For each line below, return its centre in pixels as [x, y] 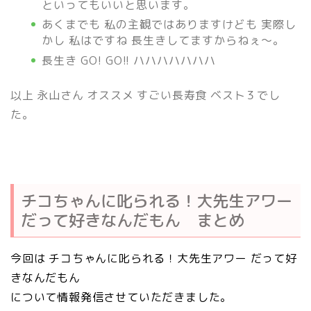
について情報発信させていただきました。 [121, 297]
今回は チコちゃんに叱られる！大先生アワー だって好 [154, 259]
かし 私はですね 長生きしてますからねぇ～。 [163, 41]
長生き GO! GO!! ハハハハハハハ [129, 61]
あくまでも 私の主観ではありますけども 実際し [169, 25]
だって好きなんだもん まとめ [133, 220]
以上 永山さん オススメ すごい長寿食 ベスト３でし [145, 95]
